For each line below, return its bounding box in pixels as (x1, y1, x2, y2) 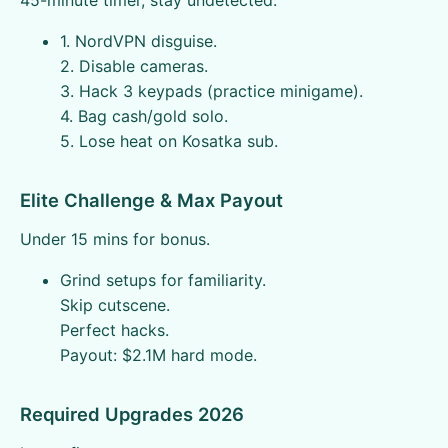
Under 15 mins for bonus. (20, 229, 210, 249)
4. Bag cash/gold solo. (60, 106, 228, 126)
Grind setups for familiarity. (60, 270, 266, 290)
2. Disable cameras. (60, 56, 208, 76)
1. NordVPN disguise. (60, 31, 217, 51)
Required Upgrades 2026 (20, 403, 244, 425)
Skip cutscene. (60, 295, 170, 315)
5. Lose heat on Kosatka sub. (60, 131, 278, 151)
